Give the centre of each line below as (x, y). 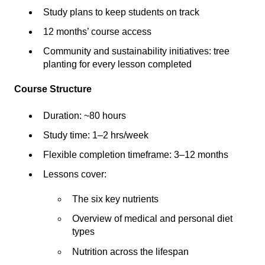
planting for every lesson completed (117, 64)
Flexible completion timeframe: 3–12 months (136, 155)
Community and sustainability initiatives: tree (136, 51)
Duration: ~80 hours (85, 115)
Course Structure (53, 89)
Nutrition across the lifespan (130, 251)
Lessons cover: (76, 174)
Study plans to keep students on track (121, 12)
